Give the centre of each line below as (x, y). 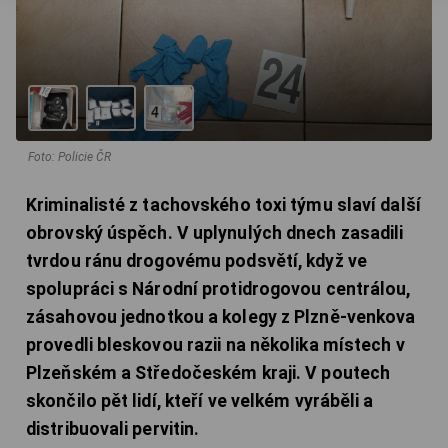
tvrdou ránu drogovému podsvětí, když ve (196, 260)
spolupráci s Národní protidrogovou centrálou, (218, 288)
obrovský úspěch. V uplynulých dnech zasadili (215, 232)
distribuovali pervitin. (113, 428)
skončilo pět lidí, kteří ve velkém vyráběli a (200, 400)
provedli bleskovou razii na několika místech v (215, 344)
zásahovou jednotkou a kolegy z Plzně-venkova (221, 316)
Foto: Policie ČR (69, 156)
